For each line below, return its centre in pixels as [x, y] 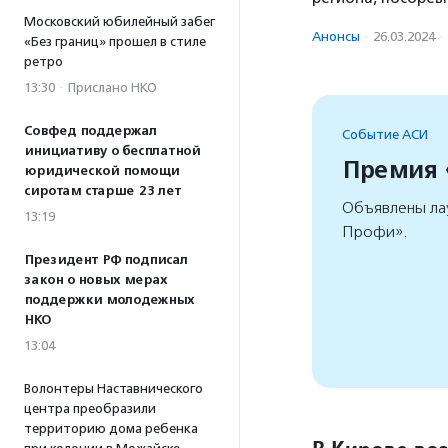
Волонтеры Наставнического [113, 388]
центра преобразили [90, 408]
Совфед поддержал [90, 131]
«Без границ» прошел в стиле [115, 41]
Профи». [375, 231]
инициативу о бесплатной [112, 151]
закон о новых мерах [95, 280]
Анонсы [336, 36]
